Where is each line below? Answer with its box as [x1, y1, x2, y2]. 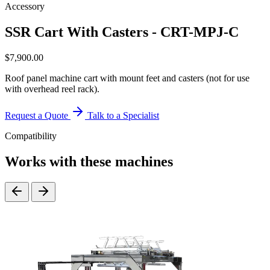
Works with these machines [5, 153, 173, 169]
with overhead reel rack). [5, 83, 99, 94]
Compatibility [5, 130, 57, 141]
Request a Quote [5, 110, 71, 121]
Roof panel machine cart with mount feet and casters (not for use [5, 72, 250, 83]
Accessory [5, 1, 45, 11]
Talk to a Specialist [87, 110, 159, 121]
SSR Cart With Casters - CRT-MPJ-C [5, 24, 239, 40]
